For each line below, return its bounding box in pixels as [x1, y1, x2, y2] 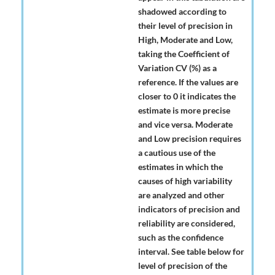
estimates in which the [138, 161, 223, 172]
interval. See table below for [138, 246, 244, 257]
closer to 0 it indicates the [138, 91, 236, 102]
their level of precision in [138, 20, 233, 31]
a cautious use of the [138, 147, 215, 158]
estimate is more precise [138, 105, 230, 116]
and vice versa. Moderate [138, 119, 233, 130]
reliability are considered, [138, 218, 235, 229]
